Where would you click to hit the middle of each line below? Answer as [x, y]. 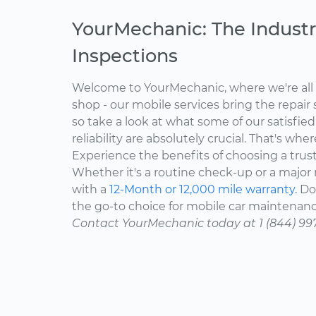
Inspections [125, 56]
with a [91, 190]
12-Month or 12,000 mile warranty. [203, 190]
